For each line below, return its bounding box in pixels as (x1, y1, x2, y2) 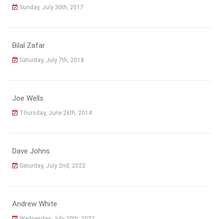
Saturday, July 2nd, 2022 (20, 162, 86, 169)
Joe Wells (12, 93, 44, 103)
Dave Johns (12, 146, 50, 155)
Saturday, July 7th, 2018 (20, 56, 84, 64)
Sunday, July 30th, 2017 (20, 3, 84, 11)
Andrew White (12, 199, 57, 208)
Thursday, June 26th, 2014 (20, 109, 92, 116)
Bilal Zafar (12, 41, 45, 50)
